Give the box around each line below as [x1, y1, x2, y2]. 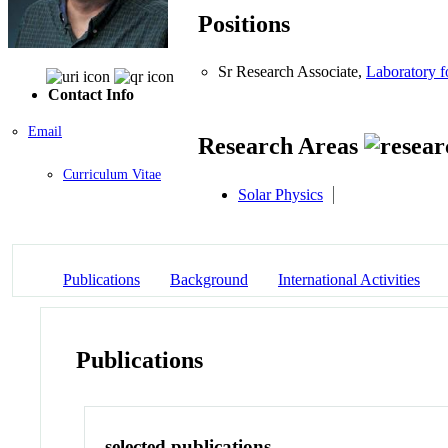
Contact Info [48, 85, 134, 103]
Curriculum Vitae [63, 166, 161, 182]
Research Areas [198, 133, 364, 160]
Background [170, 270, 248, 288]
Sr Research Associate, [218, 63, 366, 81]
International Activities [278, 270, 420, 288]
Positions [198, 11, 290, 38]
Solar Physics [238, 185, 323, 203]
